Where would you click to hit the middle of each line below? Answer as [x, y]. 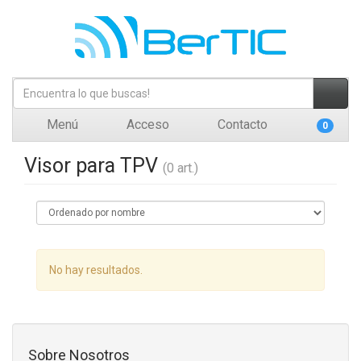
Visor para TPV [93, 166]
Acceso [146, 124]
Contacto [241, 124]
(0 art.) [180, 168]
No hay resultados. [96, 270]
